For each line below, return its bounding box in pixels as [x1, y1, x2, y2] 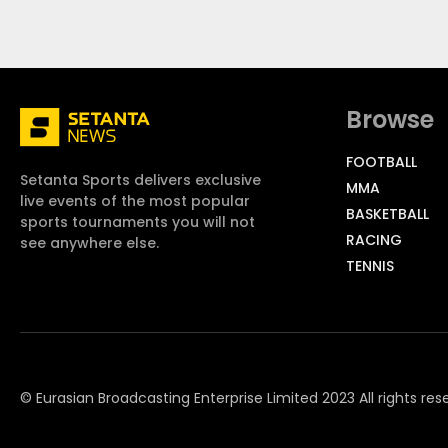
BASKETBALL [346, 203, 429, 224]
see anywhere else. [20, 233, 159, 254]
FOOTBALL [346, 151, 417, 172]
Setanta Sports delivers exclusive [20, 170, 261, 191]
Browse [346, 102, 434, 136]
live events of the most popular [20, 191, 250, 212]
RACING [346, 229, 402, 250]
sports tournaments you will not [20, 212, 255, 233]
